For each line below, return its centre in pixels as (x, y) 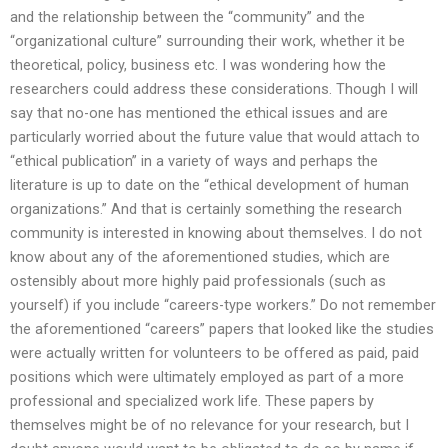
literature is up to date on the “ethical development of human (209, 185)
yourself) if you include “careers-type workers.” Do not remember (223, 305)
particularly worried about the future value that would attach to (215, 137)
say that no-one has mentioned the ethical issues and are (199, 113)
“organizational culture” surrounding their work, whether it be (207, 41)
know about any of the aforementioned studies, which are (200, 257)
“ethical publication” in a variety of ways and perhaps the (194, 161)
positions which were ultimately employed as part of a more (207, 377)
